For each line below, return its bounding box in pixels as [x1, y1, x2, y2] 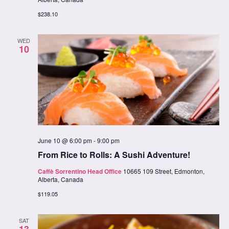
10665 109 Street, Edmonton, [123, 166, 204, 175]
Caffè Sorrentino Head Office [37, 166, 123, 176]
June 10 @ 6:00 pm [37, 135, 92, 145]
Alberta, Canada [37, 174, 83, 184]
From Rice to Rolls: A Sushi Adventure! [37, 148, 190, 161]
